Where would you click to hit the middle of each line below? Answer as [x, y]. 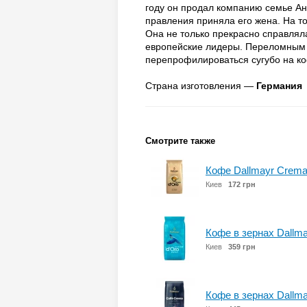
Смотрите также [180, 141]
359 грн [242, 247]
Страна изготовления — [201, 86]
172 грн [242, 184]
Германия [279, 86]
